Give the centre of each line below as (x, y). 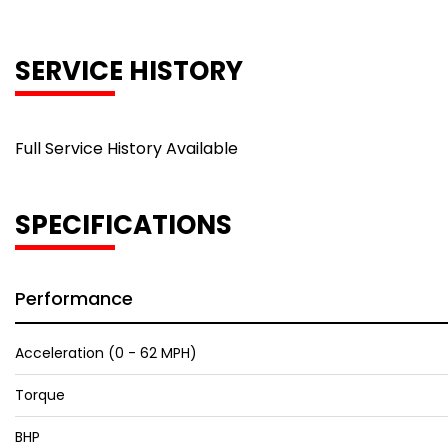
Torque (40, 395)
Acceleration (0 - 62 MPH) (106, 353)
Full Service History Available (126, 148)
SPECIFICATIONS (123, 225)
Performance (74, 298)
